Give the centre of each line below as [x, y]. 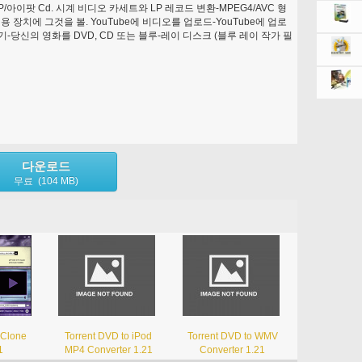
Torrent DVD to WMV [232, 336]
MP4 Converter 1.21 [108, 349]
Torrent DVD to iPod [109, 336]
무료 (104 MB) [46, 181]
